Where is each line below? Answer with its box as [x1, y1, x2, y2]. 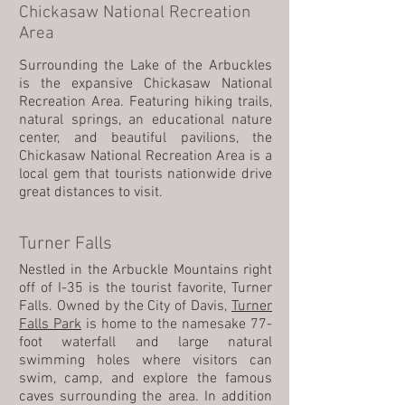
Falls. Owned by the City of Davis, [19, 297, 231, 316]
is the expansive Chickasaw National [19, 75, 272, 93]
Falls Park [19, 316, 81, 334]
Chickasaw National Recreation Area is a [19, 147, 272, 165]
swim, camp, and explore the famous [19, 370, 272, 388]
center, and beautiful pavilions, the [19, 129, 272, 147]
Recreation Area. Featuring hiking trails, [19, 93, 272, 111]
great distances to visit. [19, 184, 163, 202]
